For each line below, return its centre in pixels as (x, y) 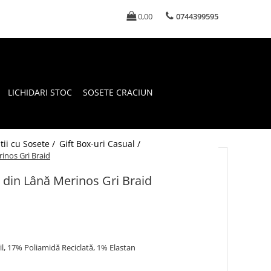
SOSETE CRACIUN (118, 92)
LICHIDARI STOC (40, 92)
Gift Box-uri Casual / (101, 144)
